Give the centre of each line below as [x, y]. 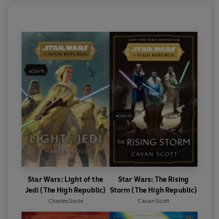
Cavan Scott [153, 201]
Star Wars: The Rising [153, 179]
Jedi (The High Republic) [66, 190]
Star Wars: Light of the [66, 179]
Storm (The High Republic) [153, 190]
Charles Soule [66, 201]
